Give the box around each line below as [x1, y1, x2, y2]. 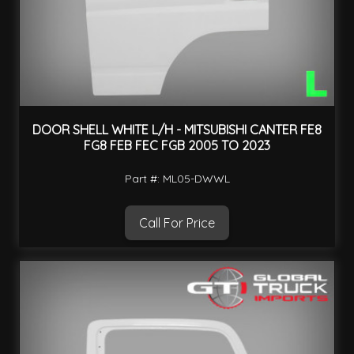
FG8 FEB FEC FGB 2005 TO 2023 [84, 137, 270, 154]
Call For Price [139, 214, 215, 231]
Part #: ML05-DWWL [124, 171, 230, 186]
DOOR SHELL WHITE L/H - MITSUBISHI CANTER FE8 [32, 122, 322, 138]
